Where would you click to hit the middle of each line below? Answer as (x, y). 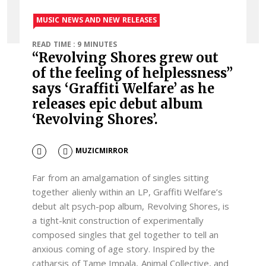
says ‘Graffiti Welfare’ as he (123, 88)
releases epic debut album (118, 104)
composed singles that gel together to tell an (126, 234)
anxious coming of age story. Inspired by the (124, 248)
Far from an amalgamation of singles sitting (121, 177)
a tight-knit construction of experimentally (118, 220)
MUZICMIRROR (102, 151)
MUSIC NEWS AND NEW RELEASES (96, 20)
